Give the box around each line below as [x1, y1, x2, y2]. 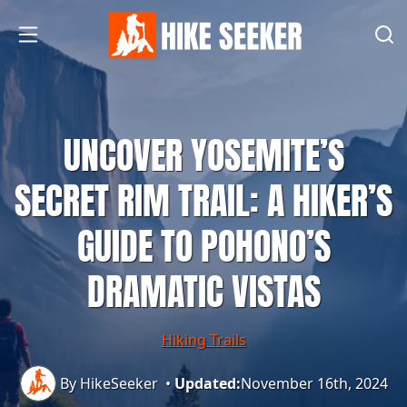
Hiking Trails [161, 329, 246, 350]
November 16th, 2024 [240, 372, 388, 393]
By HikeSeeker [59, 372, 158, 393]
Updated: [174, 372, 241, 393]
